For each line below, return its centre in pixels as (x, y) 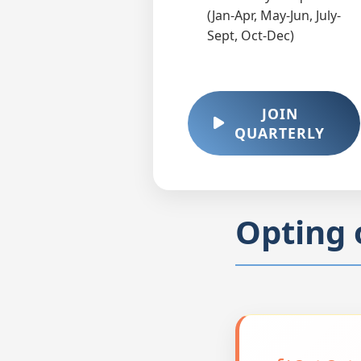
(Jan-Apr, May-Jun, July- (274, 15)
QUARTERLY (280, 133)
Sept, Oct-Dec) (251, 35)
